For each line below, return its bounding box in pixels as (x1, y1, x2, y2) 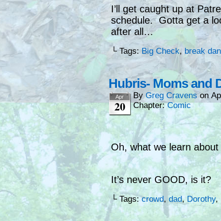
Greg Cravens (146, 91, 197, 101)
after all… (111, 26, 153, 37)
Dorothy (187, 194, 216, 204)
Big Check (142, 46, 180, 56)
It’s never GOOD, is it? (111, 174, 211, 185)
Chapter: (133, 101, 167, 110)
